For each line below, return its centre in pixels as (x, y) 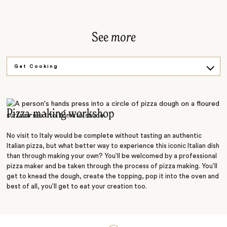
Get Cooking (36, 67)
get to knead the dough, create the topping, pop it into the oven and (113, 176)
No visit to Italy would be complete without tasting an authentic (104, 136)
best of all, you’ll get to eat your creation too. (77, 186)
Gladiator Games (44, 86)
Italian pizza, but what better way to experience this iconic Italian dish (113, 146)
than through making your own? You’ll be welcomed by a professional (112, 156)
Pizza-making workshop (61, 114)
